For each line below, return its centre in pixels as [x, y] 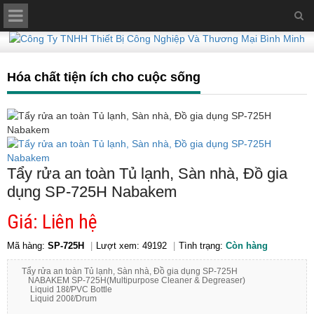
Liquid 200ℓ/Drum [59, 299]
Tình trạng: [202, 246]
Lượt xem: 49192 [131, 246]
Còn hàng [247, 246]
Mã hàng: [27, 246]
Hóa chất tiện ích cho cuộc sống [104, 77]
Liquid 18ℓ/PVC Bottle [67, 289]
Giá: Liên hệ [52, 222]
